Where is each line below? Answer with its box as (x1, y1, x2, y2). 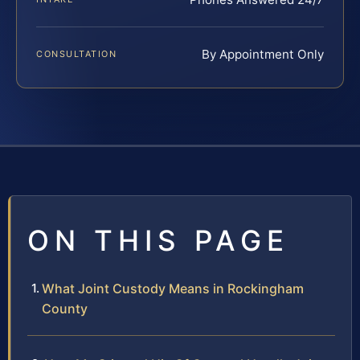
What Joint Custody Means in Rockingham (42, 280, 304, 297)
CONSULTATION (36, 48, 117, 60)
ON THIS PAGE (27, 223, 289, 258)
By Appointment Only (202, 47, 324, 63)
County (42, 301, 88, 317)
